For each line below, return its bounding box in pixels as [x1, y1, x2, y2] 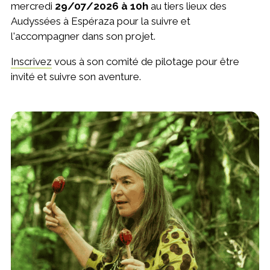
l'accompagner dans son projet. [10, 30, 155, 43]
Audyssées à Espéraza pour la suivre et [10, 15, 190, 28]
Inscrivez [10, 55, 52, 68]
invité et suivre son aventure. [10, 71, 141, 83]
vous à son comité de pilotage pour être [51, 55, 239, 68]
